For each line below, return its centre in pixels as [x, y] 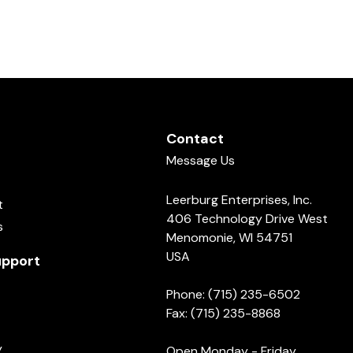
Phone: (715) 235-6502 [233, 294]
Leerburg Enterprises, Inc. [239, 200]
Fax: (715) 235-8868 [223, 313]
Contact [195, 139]
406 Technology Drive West [247, 219]
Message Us [201, 160]
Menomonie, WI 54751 [229, 238]
